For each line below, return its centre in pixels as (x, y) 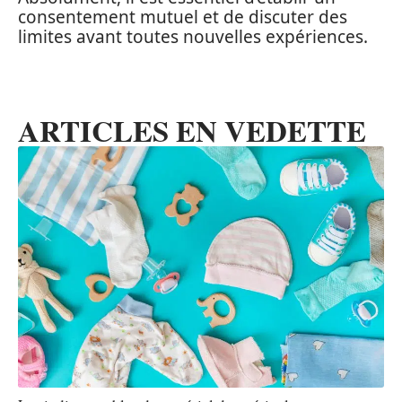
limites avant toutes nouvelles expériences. (193, 36)
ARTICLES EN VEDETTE (192, 130)
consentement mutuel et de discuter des (183, 17)
